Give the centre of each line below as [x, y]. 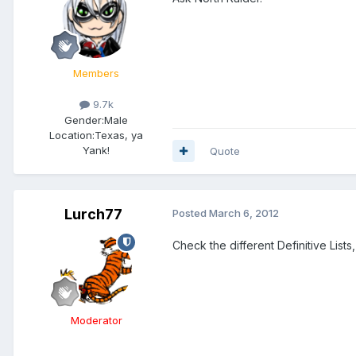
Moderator [96, 320]
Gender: [84, 120]
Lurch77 [93, 214]
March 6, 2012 [244, 213]
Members [96, 74]
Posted [191, 213]
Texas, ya [119, 135]
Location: [72, 135]
